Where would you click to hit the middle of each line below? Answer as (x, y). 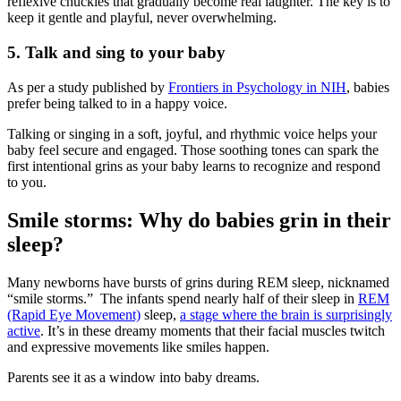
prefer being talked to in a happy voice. (117, 103)
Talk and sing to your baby (125, 53)
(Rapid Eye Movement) (74, 314)
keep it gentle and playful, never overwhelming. (142, 18)
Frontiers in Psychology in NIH (257, 87)
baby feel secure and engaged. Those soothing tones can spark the (193, 149)
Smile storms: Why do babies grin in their (199, 220)
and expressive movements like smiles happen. (138, 346)
